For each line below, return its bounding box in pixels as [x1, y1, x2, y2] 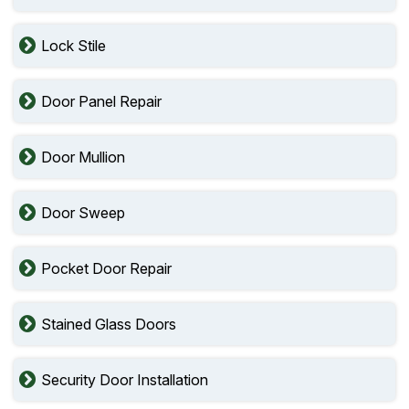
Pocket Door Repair [41, 259, 172, 278]
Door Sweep [41, 204, 125, 222]
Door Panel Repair [41, 92, 162, 110]
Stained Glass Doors [41, 315, 176, 333]
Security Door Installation [41, 371, 208, 389]
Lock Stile [41, 37, 106, 55]
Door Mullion [41, 148, 125, 166]
